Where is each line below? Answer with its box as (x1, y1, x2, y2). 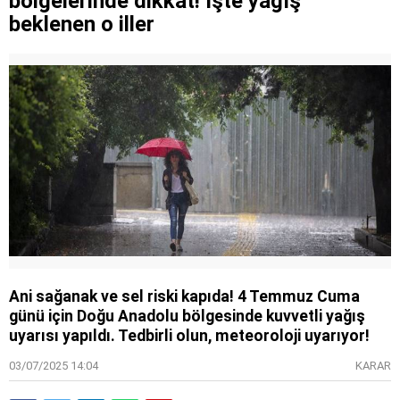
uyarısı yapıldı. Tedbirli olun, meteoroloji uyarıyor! (9, 326, 370, 345)
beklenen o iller (9, 12, 154, 37)
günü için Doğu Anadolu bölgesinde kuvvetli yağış (9, 306, 365, 325)
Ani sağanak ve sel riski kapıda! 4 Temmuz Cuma (9, 287, 360, 305)
